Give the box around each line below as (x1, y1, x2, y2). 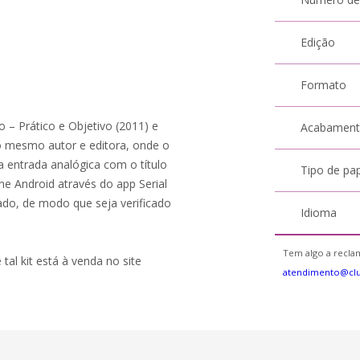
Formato (301, 77, 347, 92)
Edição (301, 35, 336, 50)
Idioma (301, 205, 337, 220)
